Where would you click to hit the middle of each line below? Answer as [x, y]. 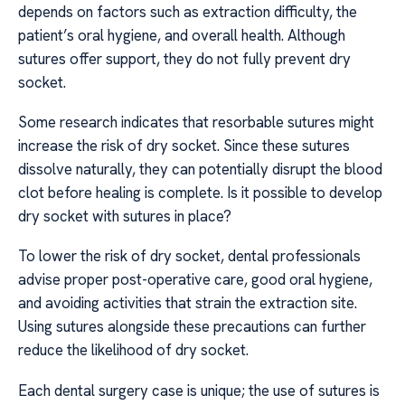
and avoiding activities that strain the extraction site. [188, 303]
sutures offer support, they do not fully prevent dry [184, 58]
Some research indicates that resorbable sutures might [196, 122]
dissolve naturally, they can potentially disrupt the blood [200, 169]
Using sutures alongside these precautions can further [192, 327]
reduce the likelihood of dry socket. [133, 350]
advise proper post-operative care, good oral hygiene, [195, 280]
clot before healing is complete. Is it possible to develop [200, 192]
